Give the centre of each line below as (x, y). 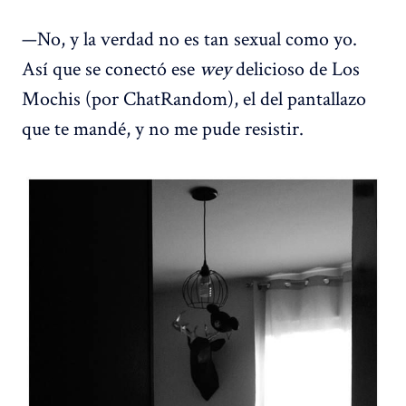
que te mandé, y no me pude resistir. (163, 127)
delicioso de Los (295, 68)
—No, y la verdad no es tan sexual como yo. (189, 38)
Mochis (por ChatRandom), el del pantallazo (194, 97)
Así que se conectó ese (111, 68)
